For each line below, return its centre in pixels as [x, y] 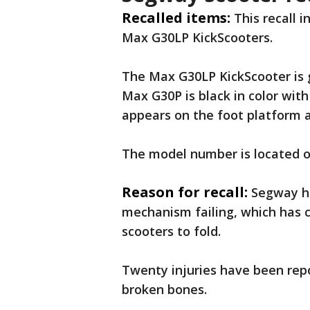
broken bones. [166, 290]
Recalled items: [176, 18]
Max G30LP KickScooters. [197, 38]
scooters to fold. [173, 231]
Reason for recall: [185, 192]
